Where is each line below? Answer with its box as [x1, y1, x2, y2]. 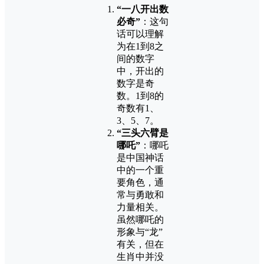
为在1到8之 [117, 41, 164, 51]
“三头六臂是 [117, 127, 169, 138]
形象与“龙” [117, 226, 163, 237]
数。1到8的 [117, 90, 164, 101]
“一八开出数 [117, 4, 169, 14]
